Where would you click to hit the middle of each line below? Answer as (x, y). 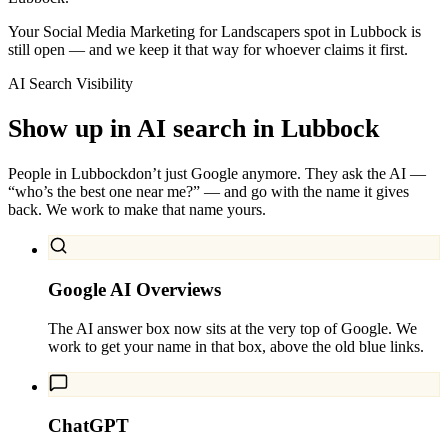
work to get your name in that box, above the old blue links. (236, 346)
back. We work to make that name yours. (137, 210)
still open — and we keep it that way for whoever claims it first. (208, 49)
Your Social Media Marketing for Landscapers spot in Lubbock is (214, 31)
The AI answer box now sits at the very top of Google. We (232, 328)
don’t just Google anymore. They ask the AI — (277, 174)
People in (39, 174)
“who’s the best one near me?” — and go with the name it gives (208, 192)
